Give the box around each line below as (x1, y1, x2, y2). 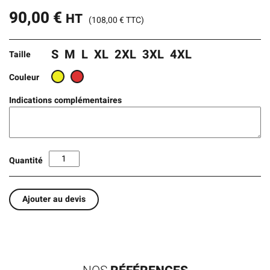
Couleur (9, 71, 39, 84)
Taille (9, 48, 31, 61)
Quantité (9, 154, 43, 168)
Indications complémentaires (9, 94, 122, 107)
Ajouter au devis (22, 193, 86, 206)
